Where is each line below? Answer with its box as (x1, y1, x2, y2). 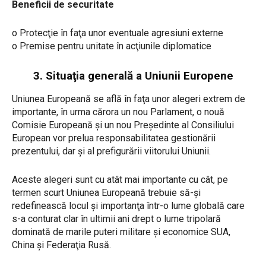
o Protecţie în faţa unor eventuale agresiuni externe (12, 27, 223, 39)
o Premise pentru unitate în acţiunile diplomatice (12, 40, 211, 52)
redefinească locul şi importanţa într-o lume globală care (12, 200, 245, 212)
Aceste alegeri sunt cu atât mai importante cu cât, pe (12, 174, 228, 186)
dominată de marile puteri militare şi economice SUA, (12, 226, 230, 238)
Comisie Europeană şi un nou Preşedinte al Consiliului (12, 119, 234, 131)
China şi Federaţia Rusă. (12, 239, 111, 251)
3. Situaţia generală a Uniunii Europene (33, 69, 233, 83)
